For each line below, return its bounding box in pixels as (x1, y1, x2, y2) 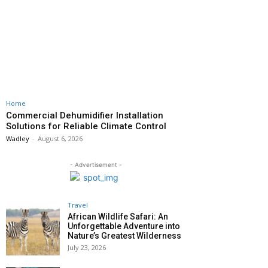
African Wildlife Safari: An (68, 212, 168, 222)
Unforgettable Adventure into (68, 221, 180, 232)
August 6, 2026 (38, 134, 83, 144)
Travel (68, 200, 88, 210)
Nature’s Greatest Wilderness (68, 231, 181, 241)
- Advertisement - (69, 161, 122, 169)
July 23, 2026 (68, 243, 106, 252)
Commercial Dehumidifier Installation (6, 110, 163, 121)
